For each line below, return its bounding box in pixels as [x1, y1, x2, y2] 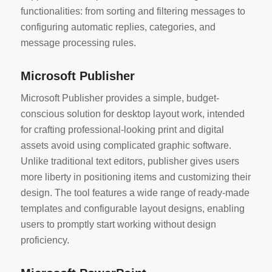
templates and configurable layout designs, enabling [20, 203, 245, 214]
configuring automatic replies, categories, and [20, 21, 216, 32]
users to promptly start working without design [20, 219, 216, 230]
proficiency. [20, 235, 69, 246]
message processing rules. [20, 37, 136, 48]
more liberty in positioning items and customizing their [20, 172, 251, 183]
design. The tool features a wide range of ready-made [20, 188, 250, 199]
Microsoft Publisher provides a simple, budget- [20, 93, 219, 104]
